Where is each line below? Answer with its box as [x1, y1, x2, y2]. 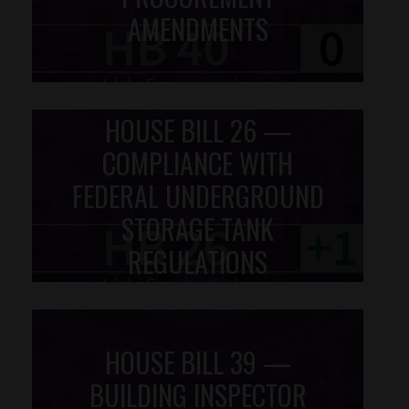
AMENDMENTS [127, 7, 268, 49]
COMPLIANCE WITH [102, 142, 293, 184]
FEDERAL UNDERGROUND [71, 174, 324, 216]
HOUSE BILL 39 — [104, 341, 291, 383]
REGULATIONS [128, 240, 267, 282]
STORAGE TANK [121, 207, 274, 249]
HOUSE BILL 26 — [104, 109, 291, 151]
